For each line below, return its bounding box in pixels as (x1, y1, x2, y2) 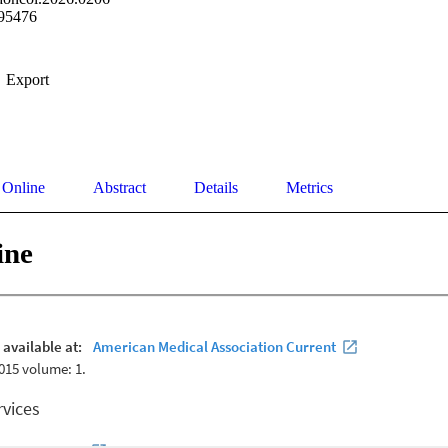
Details (194, 179, 238, 197)
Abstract (93, 179, 146, 197)
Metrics (286, 179, 333, 197)
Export (6, 71, 49, 89)
